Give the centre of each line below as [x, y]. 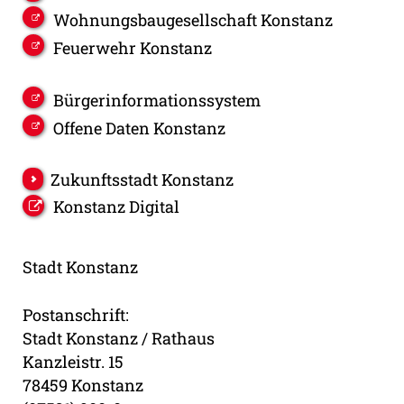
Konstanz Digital [116, 207]
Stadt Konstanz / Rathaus [119, 339]
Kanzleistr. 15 [73, 362]
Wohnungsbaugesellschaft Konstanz [193, 20]
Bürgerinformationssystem [157, 101]
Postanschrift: [76, 315]
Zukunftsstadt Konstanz [142, 180]
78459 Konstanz [83, 386]
